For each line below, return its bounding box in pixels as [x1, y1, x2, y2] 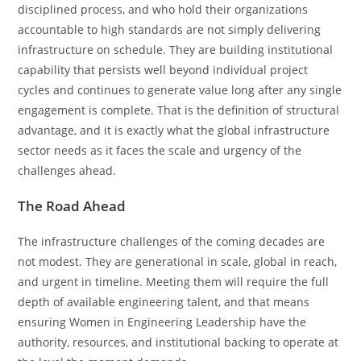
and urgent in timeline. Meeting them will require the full [18, 273, 330, 289]
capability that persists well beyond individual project [18, 61, 309, 77]
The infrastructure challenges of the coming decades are [18, 233, 326, 249]
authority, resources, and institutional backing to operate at [18, 334, 339, 350]
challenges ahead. [18, 162, 117, 178]
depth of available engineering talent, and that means [18, 293, 310, 309]
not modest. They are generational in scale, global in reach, [18, 253, 338, 269]
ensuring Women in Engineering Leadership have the [18, 313, 307, 330]
